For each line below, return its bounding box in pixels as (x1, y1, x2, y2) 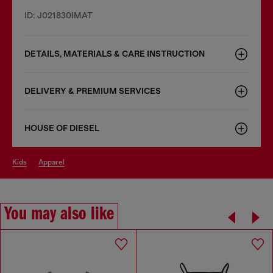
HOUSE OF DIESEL (24, 122, 99, 133)
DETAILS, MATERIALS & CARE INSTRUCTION (24, 48, 205, 59)
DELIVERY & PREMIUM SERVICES (24, 85, 161, 96)
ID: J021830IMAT (24, 10, 93, 20)
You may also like (4, 204, 114, 224)
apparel (43, 157, 65, 166)
